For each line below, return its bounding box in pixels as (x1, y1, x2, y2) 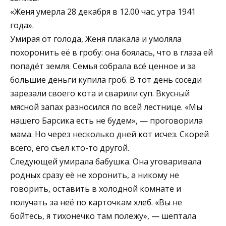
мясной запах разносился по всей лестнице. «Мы (10, 101, 202, 112)
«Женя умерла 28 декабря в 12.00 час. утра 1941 (10, 6, 196, 17)
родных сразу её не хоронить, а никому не (10, 169, 179, 181)
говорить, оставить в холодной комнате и (10, 183, 181, 194)
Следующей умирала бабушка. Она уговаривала (10, 155, 201, 167)
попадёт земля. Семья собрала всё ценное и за (10, 60, 196, 72)
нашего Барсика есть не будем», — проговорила (10, 115, 203, 126)
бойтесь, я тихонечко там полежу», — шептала (10, 210, 196, 221)
